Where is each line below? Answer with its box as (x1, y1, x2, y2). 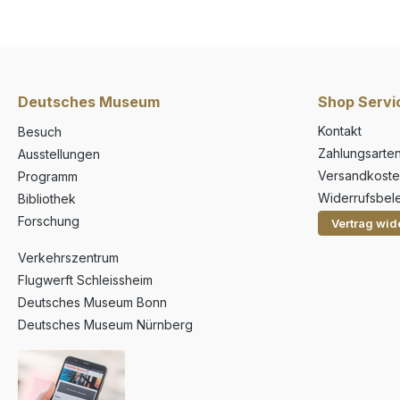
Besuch (18, 124, 62, 139)
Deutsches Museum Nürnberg (18, 317, 193, 332)
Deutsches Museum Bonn (18, 295, 167, 310)
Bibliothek (18, 191, 76, 206)
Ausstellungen (18, 146, 100, 162)
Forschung (18, 213, 79, 229)
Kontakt (318, 123, 362, 138)
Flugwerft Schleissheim (18, 272, 153, 287)
